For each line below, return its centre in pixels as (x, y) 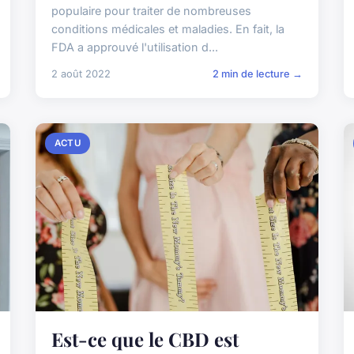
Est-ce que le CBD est (145, 339)
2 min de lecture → (257, 73)
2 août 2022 (81, 73)
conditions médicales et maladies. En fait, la (168, 28)
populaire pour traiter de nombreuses (152, 10)
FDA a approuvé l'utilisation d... (135, 47)
